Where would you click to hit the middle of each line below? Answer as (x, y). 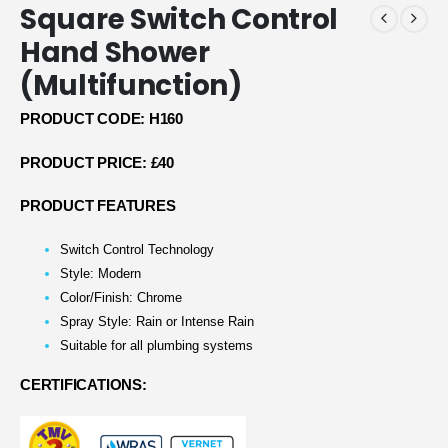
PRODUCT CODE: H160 (101, 119)
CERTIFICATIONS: (83, 384)
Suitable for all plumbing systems (156, 346)
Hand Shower (115, 52)
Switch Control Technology (137, 250)
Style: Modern (100, 274)
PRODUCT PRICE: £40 (97, 162)
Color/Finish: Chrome (121, 298)
